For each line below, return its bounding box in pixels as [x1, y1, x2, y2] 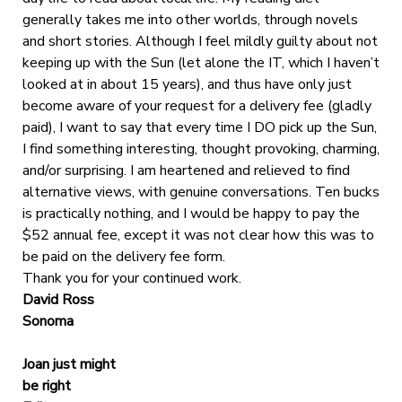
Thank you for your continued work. [22, 267, 241, 288]
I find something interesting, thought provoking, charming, [22, 138, 380, 159]
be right [22, 375, 71, 396]
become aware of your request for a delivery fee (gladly [22, 95, 371, 116]
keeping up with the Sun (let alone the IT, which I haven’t [22, 52, 380, 73]
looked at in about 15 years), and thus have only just [22, 74, 352, 94]
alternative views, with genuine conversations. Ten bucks [22, 181, 380, 202]
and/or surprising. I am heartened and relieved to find [22, 160, 350, 180]
